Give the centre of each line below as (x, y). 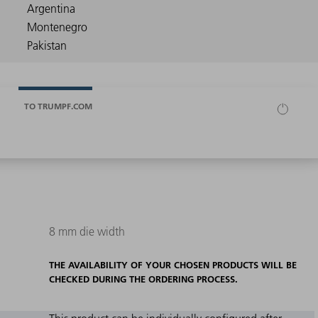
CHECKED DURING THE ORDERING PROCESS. (143, 279)
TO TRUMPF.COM (58, 106)
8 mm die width (87, 232)
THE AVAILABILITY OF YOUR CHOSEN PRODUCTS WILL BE (172, 265)
